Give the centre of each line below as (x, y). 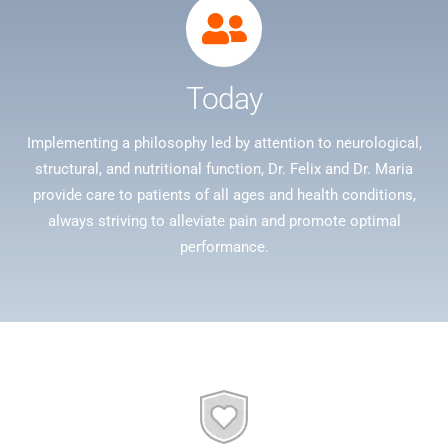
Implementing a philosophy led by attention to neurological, (224, 143)
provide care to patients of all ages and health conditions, (224, 195)
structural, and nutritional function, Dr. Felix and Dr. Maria (224, 169)
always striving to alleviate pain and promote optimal (224, 221)
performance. (224, 247)
